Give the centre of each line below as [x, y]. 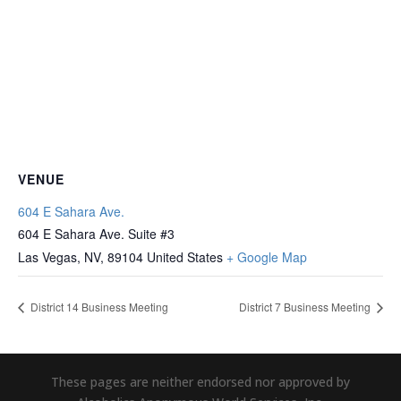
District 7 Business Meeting [306, 306]
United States [185, 257]
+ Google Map [267, 257]
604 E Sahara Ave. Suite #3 [96, 234]
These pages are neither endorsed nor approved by [200, 381]
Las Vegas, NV [59, 257]
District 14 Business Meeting [98, 306]
